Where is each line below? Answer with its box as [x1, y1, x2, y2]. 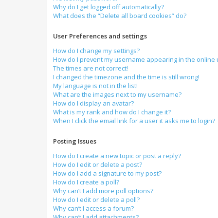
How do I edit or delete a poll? [53, 195, 140, 204]
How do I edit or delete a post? [53, 160, 142, 169]
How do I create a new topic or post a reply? [53, 151, 181, 160]
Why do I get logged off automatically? [53, 2, 164, 11]
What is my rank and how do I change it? [53, 108, 171, 116]
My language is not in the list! [53, 81, 138, 90]
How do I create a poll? [53, 178, 119, 186]
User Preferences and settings [53, 32, 147, 40]
